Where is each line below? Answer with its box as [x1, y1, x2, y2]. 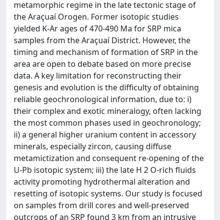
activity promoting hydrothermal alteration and [14, 176, 190, 187]
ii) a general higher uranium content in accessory [14, 129, 196, 140]
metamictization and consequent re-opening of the [14, 153, 204, 164]
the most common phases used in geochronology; [14, 117, 201, 128]
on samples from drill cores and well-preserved [14, 200, 189, 211]
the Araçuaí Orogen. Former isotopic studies [14, 11, 179, 22]
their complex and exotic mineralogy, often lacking [14, 106, 201, 116]
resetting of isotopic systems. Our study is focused [14, 188, 202, 199]
